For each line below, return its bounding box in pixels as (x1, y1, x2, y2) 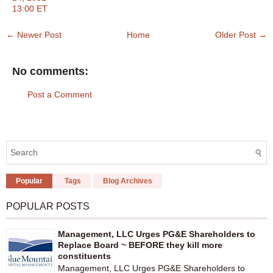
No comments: (12, 65, 88, 77)
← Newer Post (6, 30, 62, 40)
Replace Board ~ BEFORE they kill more (58, 239, 222, 250)
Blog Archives (103, 176, 152, 185)
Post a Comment (27, 89, 92, 99)
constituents (58, 250, 111, 261)
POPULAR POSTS (6, 200, 90, 211)
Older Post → (215, 30, 267, 40)
